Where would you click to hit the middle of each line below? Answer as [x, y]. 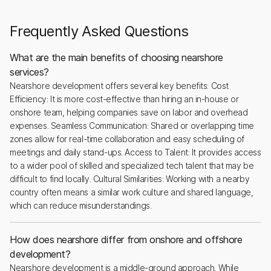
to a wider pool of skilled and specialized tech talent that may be [132, 165]
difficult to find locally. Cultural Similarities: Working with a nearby [130, 179]
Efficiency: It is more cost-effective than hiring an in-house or [124, 99]
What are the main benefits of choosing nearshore [116, 57]
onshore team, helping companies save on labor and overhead [129, 112]
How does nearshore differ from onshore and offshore [126, 240]
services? [29, 72]
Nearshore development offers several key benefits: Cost [119, 86]
